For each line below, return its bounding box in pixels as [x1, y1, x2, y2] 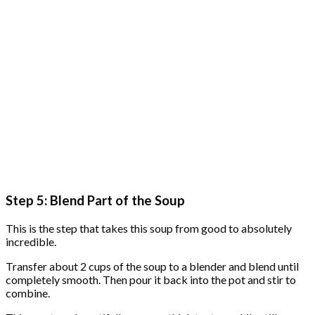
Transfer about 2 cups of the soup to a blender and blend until [6, 259, 299, 273]
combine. [6, 285, 50, 300]
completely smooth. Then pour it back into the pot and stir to [6, 272, 296, 286]
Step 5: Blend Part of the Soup [6, 192, 185, 208]
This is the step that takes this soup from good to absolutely [6, 221, 292, 235]
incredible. [6, 234, 56, 248]
